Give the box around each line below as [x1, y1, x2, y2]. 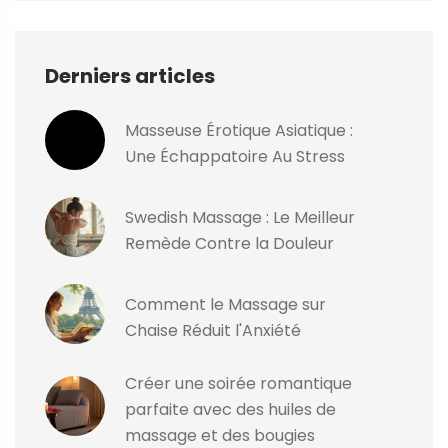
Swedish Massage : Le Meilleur [125, 206, 355, 230]
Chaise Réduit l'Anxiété [125, 319, 301, 343]
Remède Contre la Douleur [125, 232, 334, 256]
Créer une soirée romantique [125, 372, 352, 396]
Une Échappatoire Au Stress [125, 145, 345, 169]
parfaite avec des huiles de [125, 398, 336, 422]
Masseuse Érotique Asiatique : [125, 119, 353, 143]
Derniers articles [45, 62, 215, 91]
